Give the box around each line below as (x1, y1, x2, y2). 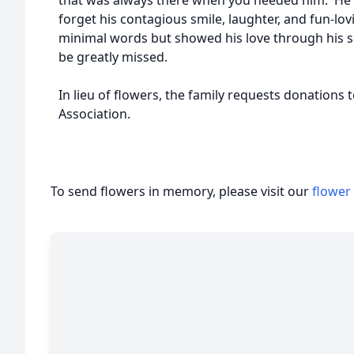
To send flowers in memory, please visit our (51, 183, 312, 200)
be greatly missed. (58, 48, 168, 66)
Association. (58, 105, 130, 122)
